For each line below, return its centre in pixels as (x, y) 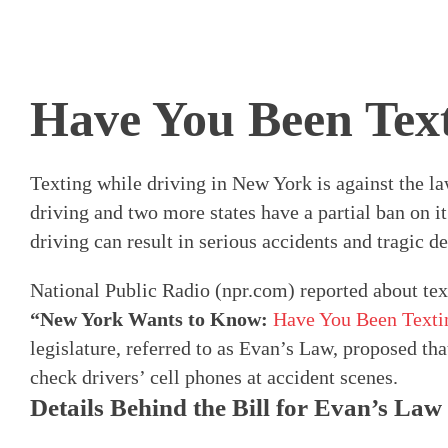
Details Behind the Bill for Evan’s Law (235, 406)
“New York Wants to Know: (151, 318)
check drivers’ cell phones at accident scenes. (213, 376)
